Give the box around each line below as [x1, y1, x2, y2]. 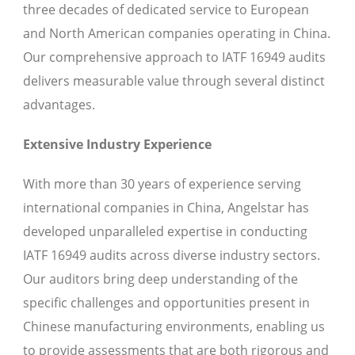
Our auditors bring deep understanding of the [23, 270, 298, 288]
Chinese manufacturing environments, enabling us [23, 318, 325, 336]
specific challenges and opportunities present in [23, 294, 310, 312]
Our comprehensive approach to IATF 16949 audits [23, 48, 326, 67]
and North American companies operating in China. [23, 25, 330, 43]
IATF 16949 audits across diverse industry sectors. [23, 246, 320, 265]
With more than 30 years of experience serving [23, 175, 301, 193]
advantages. [23, 96, 95, 114]
